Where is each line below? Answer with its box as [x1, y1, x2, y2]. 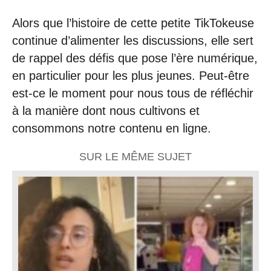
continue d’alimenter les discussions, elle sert [12, 34, 253, 48]
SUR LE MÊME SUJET [79, 150, 192, 163]
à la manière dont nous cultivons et [12, 104, 200, 118]
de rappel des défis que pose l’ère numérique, [12, 51, 258, 65]
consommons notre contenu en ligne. [12, 122, 211, 135]
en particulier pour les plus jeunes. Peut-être [12, 69, 249, 83]
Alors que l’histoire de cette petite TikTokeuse [12, 16, 254, 30]
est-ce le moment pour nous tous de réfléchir [12, 87, 253, 100]
